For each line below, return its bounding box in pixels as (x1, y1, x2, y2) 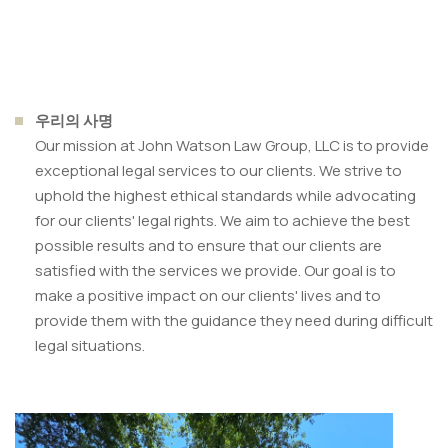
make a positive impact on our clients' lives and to (35, 285, 381, 307)
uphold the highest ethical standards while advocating (35, 185, 416, 207)
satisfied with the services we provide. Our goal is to (35, 260, 396, 282)
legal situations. (35, 335, 145, 357)
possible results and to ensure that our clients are (35, 235, 382, 257)
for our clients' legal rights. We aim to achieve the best (35, 210, 410, 232)
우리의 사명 (35, 110, 113, 132)
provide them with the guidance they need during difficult (35, 310, 433, 332)
